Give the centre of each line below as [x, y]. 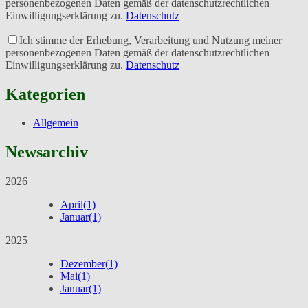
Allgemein [56, 123]
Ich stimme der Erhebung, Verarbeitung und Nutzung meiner [151, 40]
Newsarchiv [47, 152]
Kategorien [45, 94]
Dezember [83, 264]
